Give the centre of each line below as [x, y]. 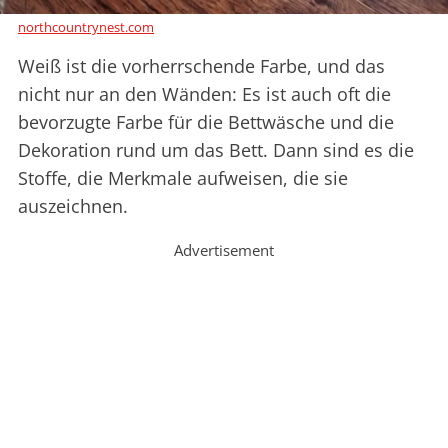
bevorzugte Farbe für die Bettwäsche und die [206, 122]
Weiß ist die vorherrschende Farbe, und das [201, 66]
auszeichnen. [73, 206]
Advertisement [224, 250]
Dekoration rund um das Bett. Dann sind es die [216, 150]
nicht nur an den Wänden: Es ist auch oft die [204, 94]
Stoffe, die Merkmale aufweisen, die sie [183, 178]
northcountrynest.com [86, 27]
